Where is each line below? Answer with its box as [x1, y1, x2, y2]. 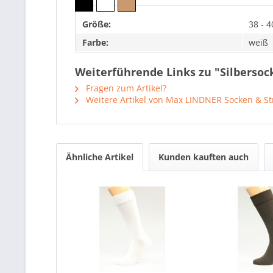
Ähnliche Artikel [66, 151, 133, 163]
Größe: [82, 18, 111, 30]
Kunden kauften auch [158, 151, 249, 163]
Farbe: [82, 37, 108, 48]
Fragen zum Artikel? [83, 82, 166, 94]
